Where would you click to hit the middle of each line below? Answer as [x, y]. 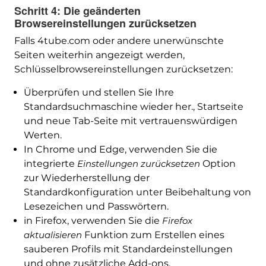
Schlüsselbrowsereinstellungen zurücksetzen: [123, 69]
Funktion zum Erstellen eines [153, 235]
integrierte [50, 164]
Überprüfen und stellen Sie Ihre [99, 93]
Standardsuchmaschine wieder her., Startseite [133, 107]
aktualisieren [53, 235]
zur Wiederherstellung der [86, 178]
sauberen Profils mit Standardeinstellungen [128, 249]
